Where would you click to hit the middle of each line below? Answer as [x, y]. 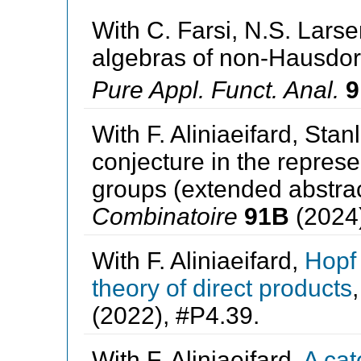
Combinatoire [164, 216]
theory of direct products [222, 288]
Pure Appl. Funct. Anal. [215, 89]
